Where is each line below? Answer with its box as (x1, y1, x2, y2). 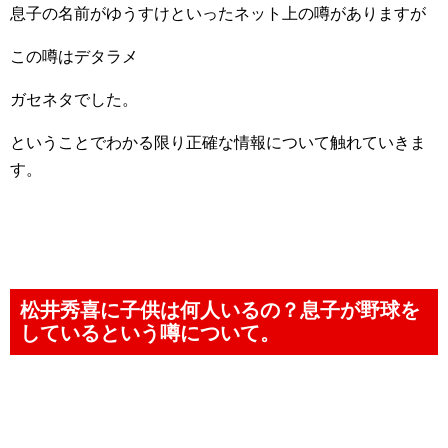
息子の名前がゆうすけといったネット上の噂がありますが (10, 5, 426, 22)
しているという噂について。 (20, 322, 280, 344)
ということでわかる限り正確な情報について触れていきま (10, 134, 426, 151)
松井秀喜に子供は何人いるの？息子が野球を (20, 299, 420, 321)
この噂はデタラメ (10, 48, 138, 65)
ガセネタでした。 (10, 91, 138, 108)
